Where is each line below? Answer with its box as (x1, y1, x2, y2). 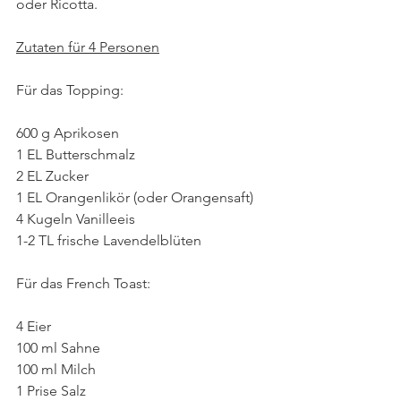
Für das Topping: (16, 81, 124, 98)
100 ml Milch (16, 360, 96, 378)
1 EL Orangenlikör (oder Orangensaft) (16, 188, 253, 206)
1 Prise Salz (16, 381, 86, 399)
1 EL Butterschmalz (16, 145, 135, 163)
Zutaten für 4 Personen (16, 38, 159, 55)
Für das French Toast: (16, 274, 150, 292)
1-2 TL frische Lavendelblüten (16, 231, 201, 249)
